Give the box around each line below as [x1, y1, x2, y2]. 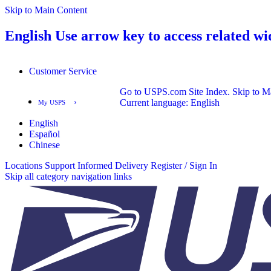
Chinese [29, 139, 60, 150]
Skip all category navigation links [5, 171, 132, 181]
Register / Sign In [151, 160, 217, 171]
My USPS [38, 98, 65, 106]
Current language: [120, 97, 188, 108]
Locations [5, 160, 42, 171]
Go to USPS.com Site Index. [120, 86, 230, 97]
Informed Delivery [77, 160, 148, 171]
